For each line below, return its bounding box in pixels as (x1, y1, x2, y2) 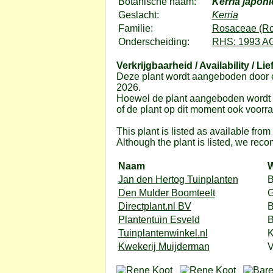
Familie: (118, 23, 153, 34)
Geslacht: (118, 10, 159, 20)
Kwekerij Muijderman (118, 241, 210, 252)
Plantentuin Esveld (118, 214, 200, 225)
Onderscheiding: (118, 37, 190, 47)
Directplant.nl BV (118, 201, 191, 211)
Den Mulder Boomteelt (118, 188, 215, 198)
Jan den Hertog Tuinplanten (118, 174, 238, 185)
